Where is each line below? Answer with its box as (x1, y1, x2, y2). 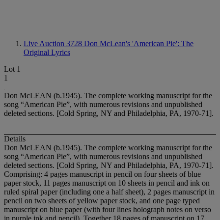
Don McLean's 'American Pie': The (84, 39, 193, 48)
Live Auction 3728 (24, 39, 84, 48)
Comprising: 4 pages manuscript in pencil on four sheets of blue (4, 170, 201, 179)
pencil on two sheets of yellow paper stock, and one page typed (4, 196, 200, 205)
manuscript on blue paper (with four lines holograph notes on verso (4, 205, 211, 214)
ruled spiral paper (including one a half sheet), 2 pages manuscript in (4, 188, 215, 196)
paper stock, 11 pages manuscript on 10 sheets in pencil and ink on (4, 179, 210, 188)
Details (4, 135, 26, 143)
